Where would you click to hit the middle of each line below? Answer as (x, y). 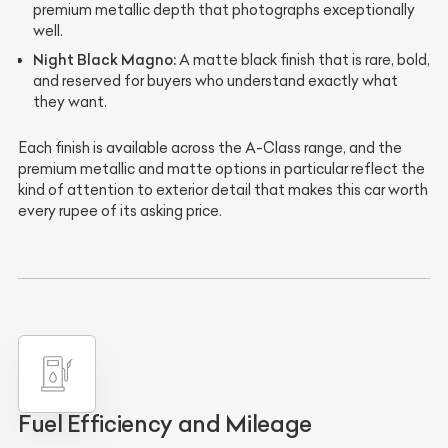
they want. (70, 101)
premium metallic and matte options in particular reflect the (221, 168)
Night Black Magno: (104, 59)
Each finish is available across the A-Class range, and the (210, 147)
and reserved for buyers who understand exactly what (215, 80)
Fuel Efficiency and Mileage (165, 424)
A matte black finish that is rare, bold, (303, 59)
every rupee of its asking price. (120, 210)
